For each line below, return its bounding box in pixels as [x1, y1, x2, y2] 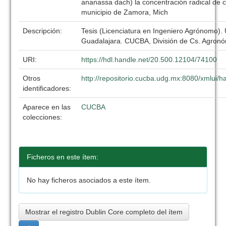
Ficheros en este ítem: [27, 153, 99, 161]
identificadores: [23, 84, 74, 92]
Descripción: [23, 27, 65, 35]
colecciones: [23, 113, 63, 121]
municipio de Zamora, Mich [81, 8, 168, 16]
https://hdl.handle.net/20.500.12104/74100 [81, 55, 217, 64]
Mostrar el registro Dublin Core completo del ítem [25, 208, 183, 216]
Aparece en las [23, 103, 71, 111]
